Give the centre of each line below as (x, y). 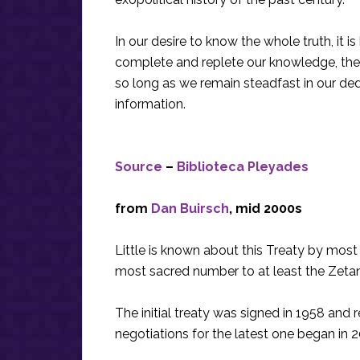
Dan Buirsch (190, 209)
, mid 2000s (266, 209)
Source (139, 167)
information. (150, 104)
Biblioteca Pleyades (243, 167)
